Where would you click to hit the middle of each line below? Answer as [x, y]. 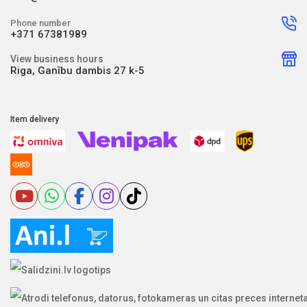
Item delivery [35, 119]
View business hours [57, 59]
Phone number [40, 23]
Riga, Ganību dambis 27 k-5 [77, 71]
